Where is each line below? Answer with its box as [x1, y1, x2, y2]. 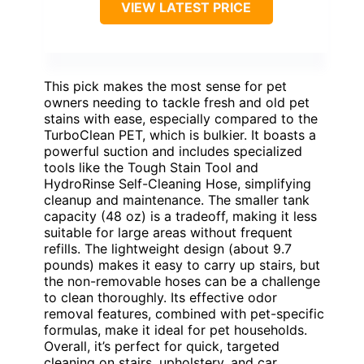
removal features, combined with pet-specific [44, 305, 324, 322]
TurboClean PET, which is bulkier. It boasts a [44, 126, 316, 143]
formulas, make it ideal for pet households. [44, 321, 307, 338]
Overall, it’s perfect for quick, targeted [44, 337, 279, 354]
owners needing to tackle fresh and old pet [44, 93, 310, 110]
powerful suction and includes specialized [44, 142, 302, 159]
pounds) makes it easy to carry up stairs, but [44, 256, 320, 273]
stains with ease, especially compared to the [44, 110, 318, 127]
